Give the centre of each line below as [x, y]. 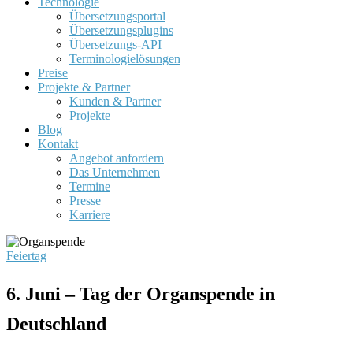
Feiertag [26, 256]
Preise [53, 73]
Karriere [90, 215]
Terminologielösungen [125, 59]
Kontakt [58, 144]
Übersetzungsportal [117, 16]
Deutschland [56, 323]
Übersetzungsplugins [121, 30]
